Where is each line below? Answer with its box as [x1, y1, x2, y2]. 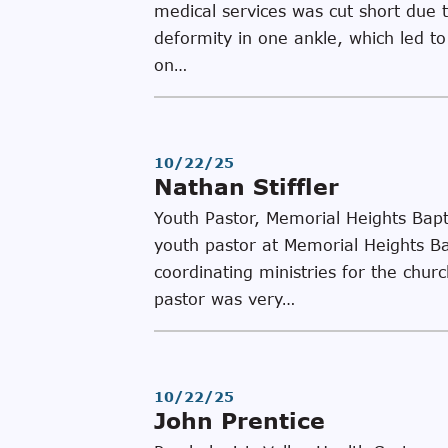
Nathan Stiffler [154, 173, 339, 200]
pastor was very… [154, 289, 295, 308]
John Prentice [154, 407, 325, 434]
